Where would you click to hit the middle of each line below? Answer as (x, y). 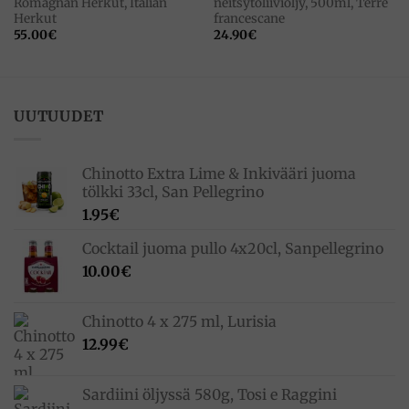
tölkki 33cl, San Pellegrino (173, 191)
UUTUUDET (59, 116)
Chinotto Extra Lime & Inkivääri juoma (219, 173)
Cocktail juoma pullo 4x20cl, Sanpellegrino (233, 248)
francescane (249, 19)
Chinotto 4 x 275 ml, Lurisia (179, 321)
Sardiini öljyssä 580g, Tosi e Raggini (210, 394)
